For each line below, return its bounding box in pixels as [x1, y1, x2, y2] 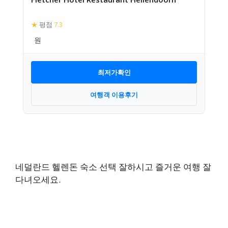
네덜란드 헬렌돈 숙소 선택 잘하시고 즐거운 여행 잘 [15, 161, 211, 173]
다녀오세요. [15, 174, 61, 185]
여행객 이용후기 [90, 90, 138, 99]
